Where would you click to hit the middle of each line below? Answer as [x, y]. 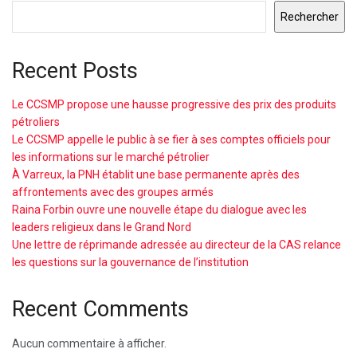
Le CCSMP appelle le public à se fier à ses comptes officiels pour [171, 140]
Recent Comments [100, 310]
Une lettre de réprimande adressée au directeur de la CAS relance [177, 245]
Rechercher [310, 16]
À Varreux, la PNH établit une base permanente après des [156, 175]
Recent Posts [75, 71]
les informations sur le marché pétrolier [111, 157]
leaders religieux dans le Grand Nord [102, 228]
